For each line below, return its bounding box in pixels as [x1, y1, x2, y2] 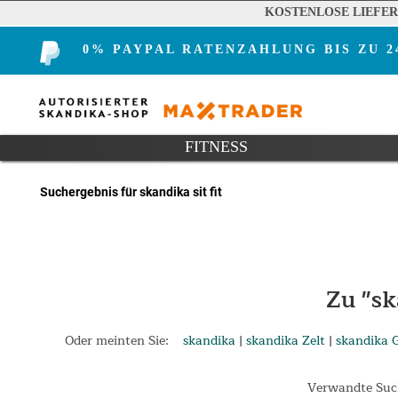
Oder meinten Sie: [64, 330, 169, 352]
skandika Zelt [245, 330, 325, 352]
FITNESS [185, 138, 249, 156]
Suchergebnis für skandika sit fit [40, 185, 222, 200]
